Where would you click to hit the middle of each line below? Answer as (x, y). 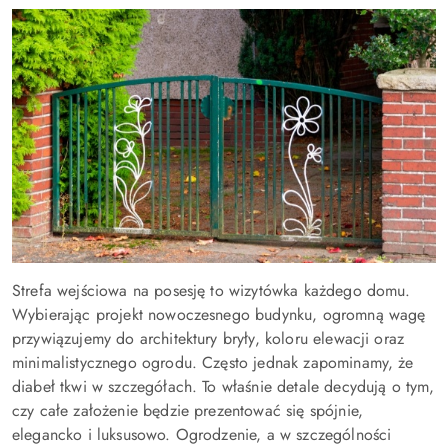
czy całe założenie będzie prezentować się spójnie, (188, 411)
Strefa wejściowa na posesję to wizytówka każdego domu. (211, 291)
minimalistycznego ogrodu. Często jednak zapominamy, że (213, 363)
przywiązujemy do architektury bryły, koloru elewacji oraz (208, 339)
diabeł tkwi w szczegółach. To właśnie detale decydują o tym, (223, 387)
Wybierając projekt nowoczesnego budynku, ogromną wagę (219, 315)
